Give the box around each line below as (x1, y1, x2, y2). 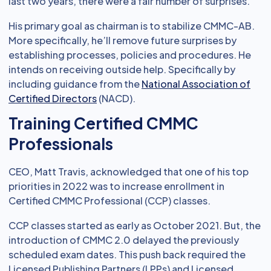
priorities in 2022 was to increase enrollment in (8, 180, 224, 192)
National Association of (142, 77, 250, 90)
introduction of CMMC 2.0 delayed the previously (8, 233, 239, 246)
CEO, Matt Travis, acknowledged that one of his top (8, 165, 249, 178)
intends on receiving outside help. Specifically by (8, 63, 235, 76)
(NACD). (97, 92, 135, 105)
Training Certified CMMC (8, 113, 198, 133)
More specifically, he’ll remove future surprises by (8, 34, 237, 47)
